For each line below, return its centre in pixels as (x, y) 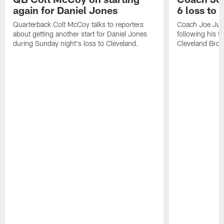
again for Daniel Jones (65, 10)
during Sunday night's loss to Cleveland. (76, 43)
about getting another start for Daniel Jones (80, 34)
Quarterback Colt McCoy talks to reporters (78, 24)
